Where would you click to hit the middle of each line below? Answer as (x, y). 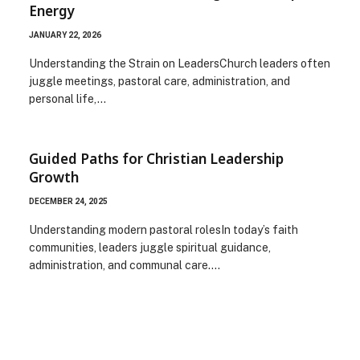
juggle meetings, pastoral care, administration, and (160, 81)
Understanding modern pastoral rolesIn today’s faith (164, 229)
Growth (54, 177)
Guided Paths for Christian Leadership (156, 158)
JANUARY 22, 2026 (65, 35)
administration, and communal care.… (125, 265)
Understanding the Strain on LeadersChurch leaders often (180, 63)
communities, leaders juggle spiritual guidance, (150, 247)
